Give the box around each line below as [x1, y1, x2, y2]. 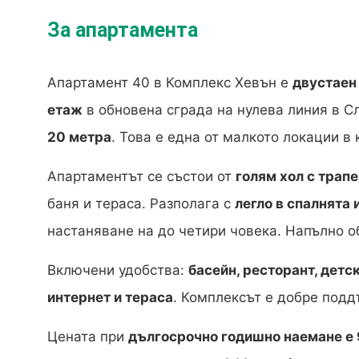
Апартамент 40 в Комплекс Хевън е [47, 75, 292, 91]
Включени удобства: [47, 262, 188, 279]
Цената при [47, 329, 128, 345]
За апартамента [47, 18, 198, 42]
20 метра [47, 129, 111, 146]
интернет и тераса [47, 289, 173, 306]
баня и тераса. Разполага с [47, 196, 235, 212]
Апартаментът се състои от [47, 168, 236, 185]
